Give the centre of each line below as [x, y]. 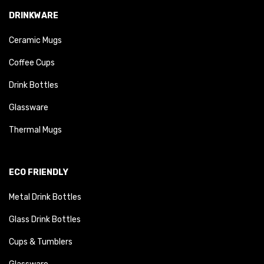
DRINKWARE [34, 16]
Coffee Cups [32, 63]
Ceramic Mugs [35, 40]
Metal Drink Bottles [45, 197]
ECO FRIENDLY [39, 172]
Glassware [29, 108]
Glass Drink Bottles [45, 220]
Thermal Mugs [35, 130]
